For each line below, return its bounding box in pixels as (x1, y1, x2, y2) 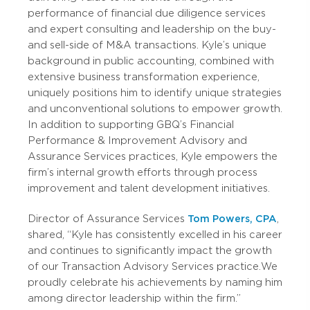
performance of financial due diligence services (28, 8, 266, 19)
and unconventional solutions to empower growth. (28, 103, 282, 114)
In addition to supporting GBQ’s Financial (28, 119, 234, 130)
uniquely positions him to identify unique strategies (28, 87, 282, 98)
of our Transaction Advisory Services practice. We (28, 261, 277, 272)
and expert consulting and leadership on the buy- (28, 24, 276, 35)
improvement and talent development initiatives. (28, 183, 270, 194)
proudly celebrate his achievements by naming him (28, 277, 282, 288)
